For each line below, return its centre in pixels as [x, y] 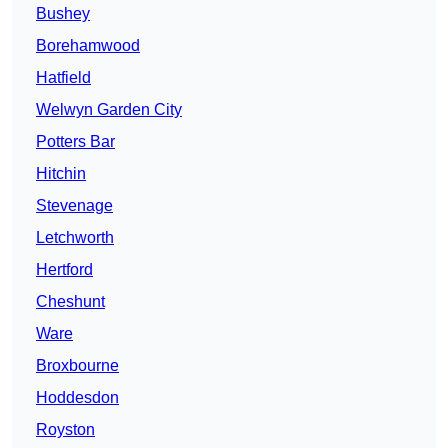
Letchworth [75, 238]
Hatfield [63, 78]
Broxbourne [77, 366]
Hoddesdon [77, 398]
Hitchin [61, 174]
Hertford [64, 270]
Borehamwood [88, 46]
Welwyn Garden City [109, 110]
